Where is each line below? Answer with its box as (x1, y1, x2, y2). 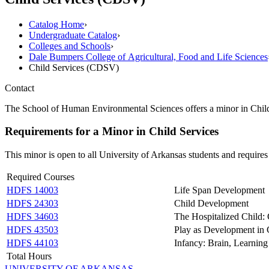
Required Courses (7, 172, 74, 183)
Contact (5, 82, 34, 93)
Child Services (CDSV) (29, 62, 119, 73)
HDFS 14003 (7, 185, 58, 196)
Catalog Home (29, 19, 84, 29)
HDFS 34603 (7, 211, 58, 222)
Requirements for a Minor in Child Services (5, 125, 219, 138)
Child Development (174, 198, 249, 209)
